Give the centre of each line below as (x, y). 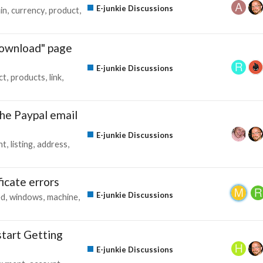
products (28, 77)
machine (63, 197)
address (52, 144)
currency (28, 10)
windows (26, 197)
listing (22, 144)
